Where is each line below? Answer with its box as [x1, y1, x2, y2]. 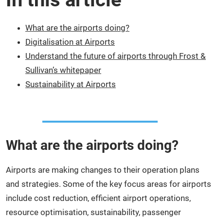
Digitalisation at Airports [25, 36, 115, 47]
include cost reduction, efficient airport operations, [6, 193, 191, 203]
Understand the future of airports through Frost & [25, 51, 206, 61]
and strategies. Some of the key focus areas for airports [6, 179, 211, 189]
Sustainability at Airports [25, 79, 116, 89]
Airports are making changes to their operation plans [6, 164, 200, 175]
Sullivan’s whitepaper [25, 65, 101, 75]
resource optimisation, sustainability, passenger [6, 207, 181, 217]
